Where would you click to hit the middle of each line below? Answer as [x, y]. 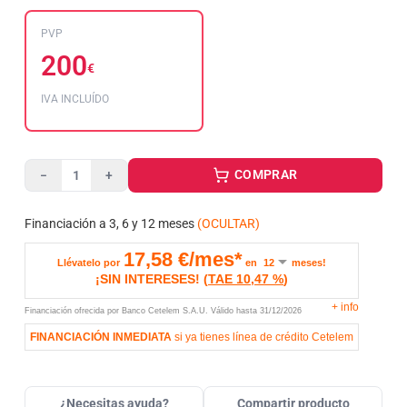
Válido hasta [235, 311]
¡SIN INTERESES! [149, 279]
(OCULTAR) [228, 223]
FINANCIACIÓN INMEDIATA [101, 337]
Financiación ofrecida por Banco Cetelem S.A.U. [118, 311]
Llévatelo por [89, 263]
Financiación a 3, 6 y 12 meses [109, 223]
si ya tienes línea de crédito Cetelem [263, 337]
